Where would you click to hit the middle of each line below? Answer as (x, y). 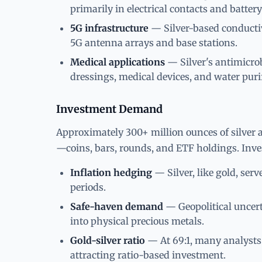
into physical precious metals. (137, 221)
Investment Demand (109, 109)
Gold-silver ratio (108, 240)
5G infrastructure (109, 28)
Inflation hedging (111, 172)
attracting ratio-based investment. (148, 255)
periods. (88, 187)
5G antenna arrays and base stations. (154, 42)
